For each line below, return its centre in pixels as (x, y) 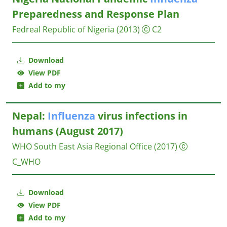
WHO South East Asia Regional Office (82, 146)
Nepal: (30, 116)
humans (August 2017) (68, 131)
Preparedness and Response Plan (96, 14)
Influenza (71, 116)
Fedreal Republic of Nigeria (63, 29)
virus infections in (141, 116)
